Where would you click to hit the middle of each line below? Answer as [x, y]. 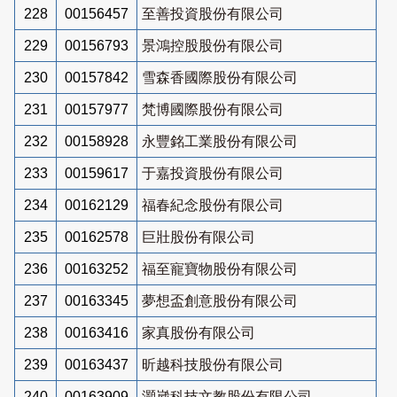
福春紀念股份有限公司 [213, 205]
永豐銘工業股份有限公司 [220, 141]
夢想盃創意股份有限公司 [220, 300]
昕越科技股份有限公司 [213, 364]
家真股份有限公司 [198, 332]
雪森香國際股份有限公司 [220, 77]
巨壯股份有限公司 [198, 237]
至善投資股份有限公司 [213, 13]
